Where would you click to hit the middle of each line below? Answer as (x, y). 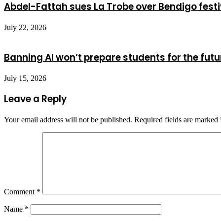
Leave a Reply (35, 99)
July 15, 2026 (25, 78)
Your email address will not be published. (68, 120)
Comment (20, 192)
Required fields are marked (177, 120)
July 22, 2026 (25, 28)
